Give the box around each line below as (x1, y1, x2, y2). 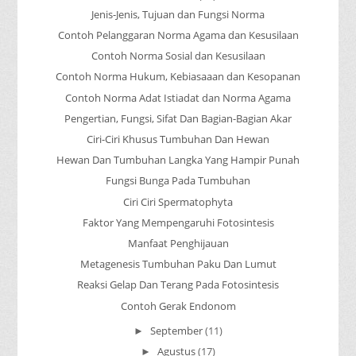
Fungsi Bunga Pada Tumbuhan (106, 173, 250, 188)
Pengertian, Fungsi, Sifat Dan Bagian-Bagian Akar (64, 110, 292, 126)
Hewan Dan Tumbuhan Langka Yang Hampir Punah (56, 153, 300, 168)
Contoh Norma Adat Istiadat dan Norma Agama (65, 90, 291, 105)
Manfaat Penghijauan (127, 235, 229, 250)
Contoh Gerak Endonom (120, 298, 236, 313)
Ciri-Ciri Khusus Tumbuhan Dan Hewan (87, 132, 269, 146)
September (150, 323, 203, 338)
